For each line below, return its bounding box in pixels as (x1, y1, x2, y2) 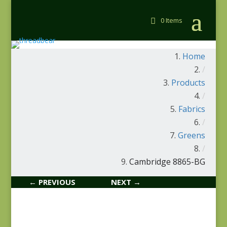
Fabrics (178, 103, 206, 115)
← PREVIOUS (29, 177, 76, 187)
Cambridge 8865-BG (129, 156, 206, 167)
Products (171, 77, 206, 88)
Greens (178, 130, 206, 141)
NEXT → (111, 177, 141, 187)
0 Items (161, 16, 183, 25)
